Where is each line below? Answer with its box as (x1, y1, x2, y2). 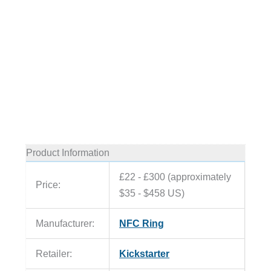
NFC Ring (119, 218, 165, 229)
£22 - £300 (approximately (119, 171, 232, 183)
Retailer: (36, 248, 73, 260)
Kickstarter (119, 248, 170, 260)
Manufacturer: (36, 218, 95, 229)
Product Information (25, 147, 109, 158)
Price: (36, 179, 61, 191)
